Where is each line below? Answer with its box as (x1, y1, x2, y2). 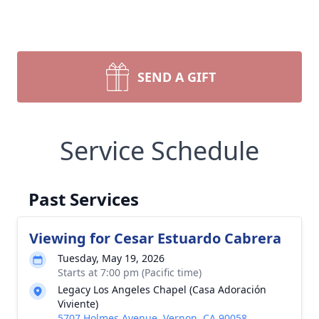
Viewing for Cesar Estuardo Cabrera (29, 229, 281, 248)
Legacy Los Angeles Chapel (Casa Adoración (58, 283, 266, 296)
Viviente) (58, 297, 98, 310)
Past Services (28, 187, 139, 211)
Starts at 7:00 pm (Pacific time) (58, 266, 202, 279)
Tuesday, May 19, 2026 (58, 251, 164, 265)
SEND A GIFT (137, 68, 216, 85)
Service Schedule (60, 133, 259, 168)
